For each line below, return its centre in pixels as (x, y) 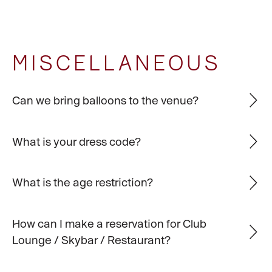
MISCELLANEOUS (116, 63)
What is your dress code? (76, 141)
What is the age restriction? (82, 182)
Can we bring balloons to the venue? (105, 100)
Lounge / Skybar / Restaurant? (91, 240)
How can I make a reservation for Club (109, 224)
